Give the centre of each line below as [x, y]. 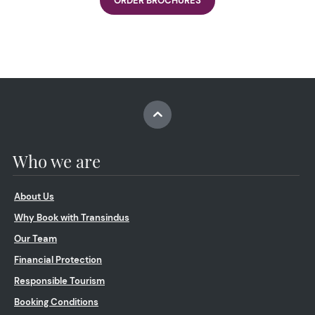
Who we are [57, 161]
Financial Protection [58, 259]
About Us [34, 196]
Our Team [36, 238]
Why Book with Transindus [72, 217]
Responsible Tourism [59, 281]
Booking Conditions [56, 302]
